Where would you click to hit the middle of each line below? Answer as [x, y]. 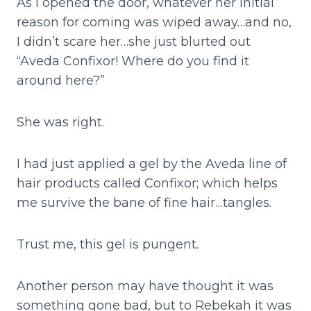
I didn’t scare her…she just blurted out [134, 42]
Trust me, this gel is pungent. [108, 245]
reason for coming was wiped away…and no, [154, 23]
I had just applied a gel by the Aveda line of [152, 164]
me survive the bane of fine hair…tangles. [144, 203]
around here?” [61, 81]
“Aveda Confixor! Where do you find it [133, 61]
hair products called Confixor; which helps [147, 184]
